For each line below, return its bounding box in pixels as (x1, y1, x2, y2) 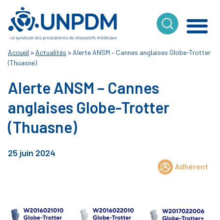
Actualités (35, 48, 66, 56)
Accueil (8, 48, 29, 56)
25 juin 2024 (8, 147, 55, 158)
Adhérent (175, 162, 208, 171)
